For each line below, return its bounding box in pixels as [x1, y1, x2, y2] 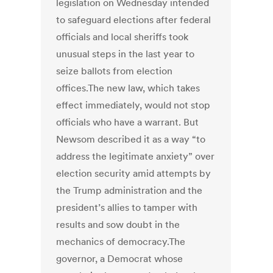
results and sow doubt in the [56, 218, 180, 231]
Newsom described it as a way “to [56, 133, 206, 146]
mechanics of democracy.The [56, 235, 186, 248]
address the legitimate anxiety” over [56, 150, 215, 163]
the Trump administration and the [56, 184, 203, 197]
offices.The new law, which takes [56, 82, 200, 94]
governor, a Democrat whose [56, 252, 183, 265]
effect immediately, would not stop [56, 99, 211, 112]
